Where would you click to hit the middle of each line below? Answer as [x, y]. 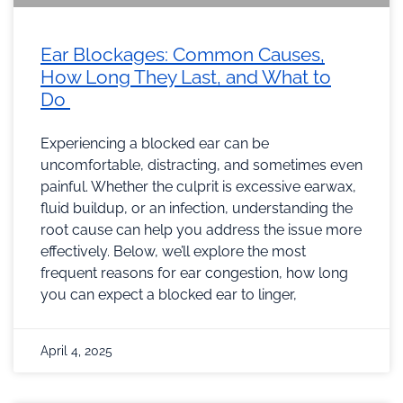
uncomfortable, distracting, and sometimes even [201, 166]
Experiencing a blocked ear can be [155, 144]
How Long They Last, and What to [186, 77]
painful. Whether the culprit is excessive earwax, [198, 187]
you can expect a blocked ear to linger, [169, 295]
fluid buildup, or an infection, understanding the [197, 209]
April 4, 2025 [76, 351]
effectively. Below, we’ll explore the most [173, 252]
